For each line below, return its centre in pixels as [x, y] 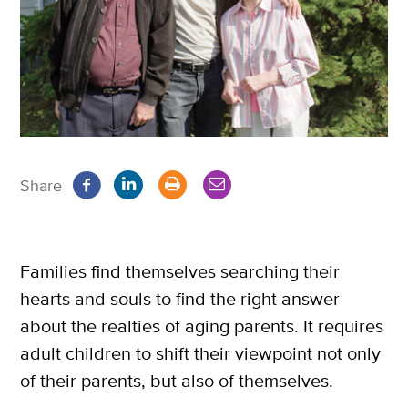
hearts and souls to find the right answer [180, 299]
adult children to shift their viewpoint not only [200, 353]
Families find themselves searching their [180, 271]
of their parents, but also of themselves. [177, 381]
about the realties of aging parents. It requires [202, 326]
